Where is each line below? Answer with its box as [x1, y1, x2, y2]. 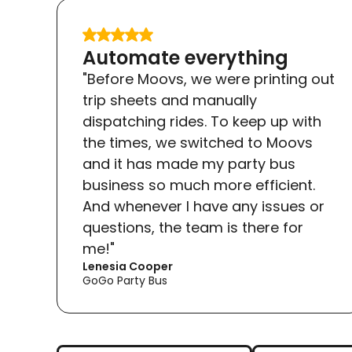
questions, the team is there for [82, 218, 303, 237]
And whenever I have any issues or [82, 196, 324, 216]
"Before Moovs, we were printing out [82, 69, 335, 89]
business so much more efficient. [82, 175, 315, 195]
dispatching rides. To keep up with [82, 112, 321, 131]
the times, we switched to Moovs [82, 133, 313, 152]
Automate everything [82, 45, 288, 71]
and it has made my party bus [82, 154, 295, 174]
